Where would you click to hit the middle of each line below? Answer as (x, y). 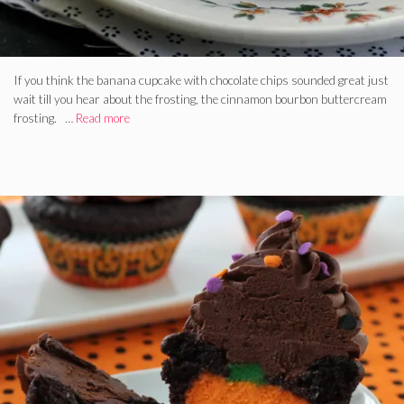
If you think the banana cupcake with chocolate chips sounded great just (201, 80)
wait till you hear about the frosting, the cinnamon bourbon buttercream (200, 99)
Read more (103, 118)
